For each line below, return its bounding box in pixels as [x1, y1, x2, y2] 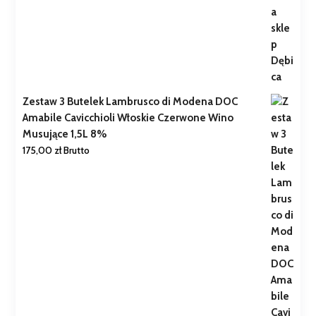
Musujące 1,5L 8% [23, 128, 108, 141]
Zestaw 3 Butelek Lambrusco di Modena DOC [23, 95, 238, 109]
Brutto [63, 144, 90, 157]
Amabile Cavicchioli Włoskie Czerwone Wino [23, 111, 234, 125]
